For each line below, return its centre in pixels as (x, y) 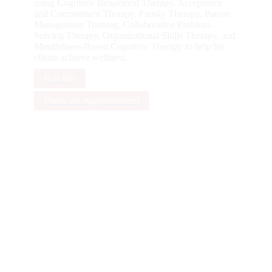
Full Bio (55, 78)
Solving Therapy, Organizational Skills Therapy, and (130, 35)
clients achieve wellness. (76, 57)
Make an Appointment (87, 100)
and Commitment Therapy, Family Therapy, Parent (127, 13)
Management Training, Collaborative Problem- (118, 24)
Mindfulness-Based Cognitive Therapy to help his (124, 46)
